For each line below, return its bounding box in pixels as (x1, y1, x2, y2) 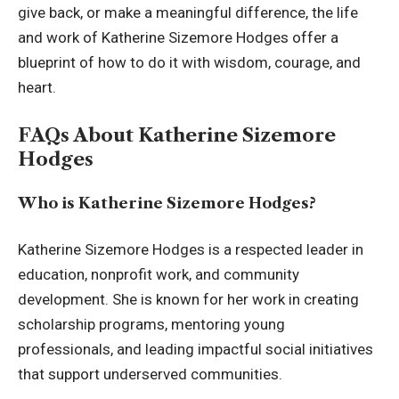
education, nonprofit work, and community (18, 265, 299, 283)
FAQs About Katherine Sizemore (18, 123, 336, 146)
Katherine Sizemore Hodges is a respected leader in (18, 240, 363, 258)
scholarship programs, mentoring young (18, 314, 285, 333)
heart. (18, 78, 56, 97)
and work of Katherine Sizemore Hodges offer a (18, 28, 338, 47)
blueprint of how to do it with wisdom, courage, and (18, 53, 361, 72)
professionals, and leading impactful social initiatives (18, 339, 373, 358)
